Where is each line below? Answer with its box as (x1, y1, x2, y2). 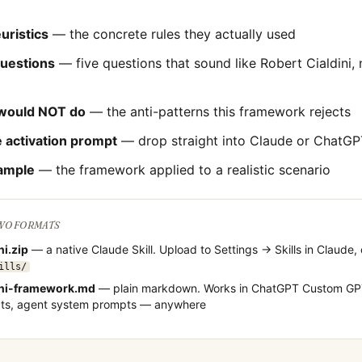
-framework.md (8, 281, 95, 295)
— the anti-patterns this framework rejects (86, 103, 351, 120)
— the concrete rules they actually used (48, 26, 296, 42)
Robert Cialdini (260, 55, 351, 71)
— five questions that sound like (55, 55, 260, 71)
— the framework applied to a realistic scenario (35, 162, 330, 178)
